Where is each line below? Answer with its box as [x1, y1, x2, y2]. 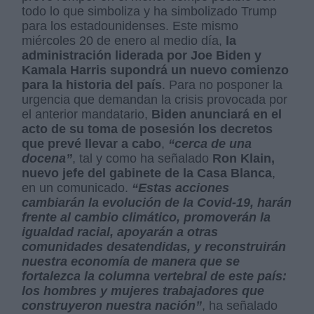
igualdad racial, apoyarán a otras [22, 224, 219, 239]
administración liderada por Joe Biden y [22, 48, 262, 62]
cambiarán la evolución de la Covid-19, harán [22, 195, 292, 210]
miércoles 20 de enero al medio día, [22, 33, 226, 48]
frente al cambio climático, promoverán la [22, 210, 271, 224]
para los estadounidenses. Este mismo [22, 18, 239, 33]
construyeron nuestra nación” [22, 298, 203, 313]
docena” [22, 151, 73, 165]
